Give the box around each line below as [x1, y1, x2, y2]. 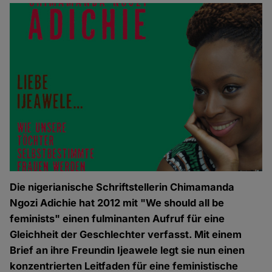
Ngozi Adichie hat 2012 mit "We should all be [10, 197, 225, 209]
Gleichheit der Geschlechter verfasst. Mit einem [10, 228, 242, 241]
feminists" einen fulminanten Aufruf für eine [10, 212, 225, 225]
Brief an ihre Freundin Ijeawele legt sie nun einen [10, 244, 245, 257]
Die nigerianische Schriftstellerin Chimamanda [10, 181, 235, 194]
